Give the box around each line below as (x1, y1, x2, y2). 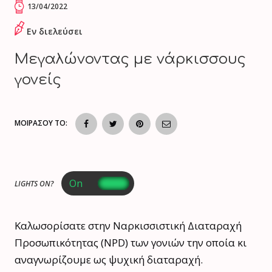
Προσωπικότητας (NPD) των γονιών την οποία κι (15, 236, 246, 250)
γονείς (15, 72, 61, 89)
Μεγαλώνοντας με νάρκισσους (15, 51, 246, 68)
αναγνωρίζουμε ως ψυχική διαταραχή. (15, 253, 203, 267)
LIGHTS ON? (15, 178, 53, 189)
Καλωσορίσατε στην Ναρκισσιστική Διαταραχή (15, 219, 242, 233)
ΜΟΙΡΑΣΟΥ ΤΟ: (15, 118, 67, 129)
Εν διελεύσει (27, 25, 83, 38)
